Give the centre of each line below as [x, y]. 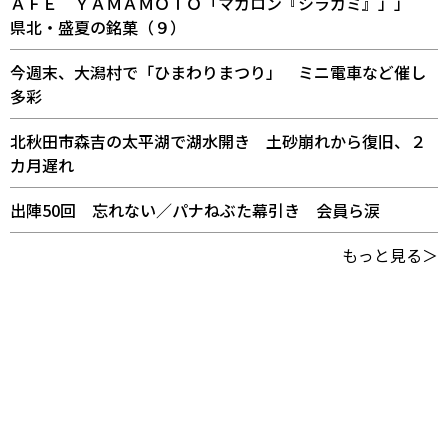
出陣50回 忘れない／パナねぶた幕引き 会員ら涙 [195, 209]
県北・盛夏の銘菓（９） [98, 26]
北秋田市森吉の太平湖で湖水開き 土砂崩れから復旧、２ [218, 140]
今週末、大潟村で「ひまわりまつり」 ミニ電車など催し [218, 71]
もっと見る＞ [390, 254]
